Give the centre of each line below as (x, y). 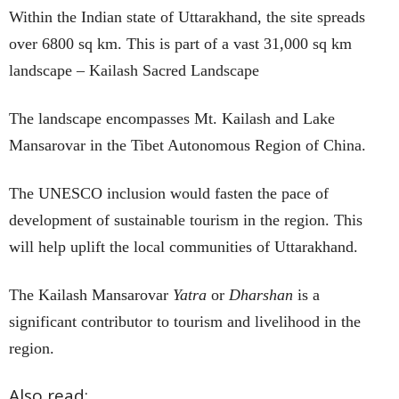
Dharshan (259, 294)
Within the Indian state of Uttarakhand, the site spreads (187, 16)
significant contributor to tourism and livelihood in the (185, 321)
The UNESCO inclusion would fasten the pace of (169, 193)
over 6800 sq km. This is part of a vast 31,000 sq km (180, 43)
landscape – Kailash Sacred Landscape (134, 70)
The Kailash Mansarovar (91, 294)
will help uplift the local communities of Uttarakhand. (183, 246)
